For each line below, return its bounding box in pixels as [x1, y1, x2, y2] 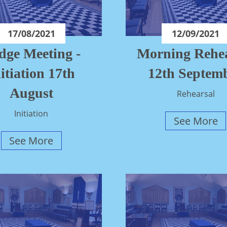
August [9, 85, 53, 101]
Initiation [14, 108, 49, 120]
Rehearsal [176, 88, 215, 100]
